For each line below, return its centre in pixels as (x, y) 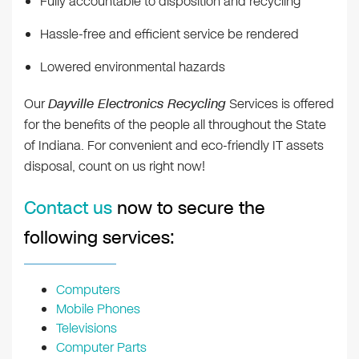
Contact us (68, 208)
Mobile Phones (98, 309)
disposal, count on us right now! (115, 167)
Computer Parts (101, 348)
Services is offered (280, 104)
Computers (88, 290)
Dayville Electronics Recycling (137, 104)
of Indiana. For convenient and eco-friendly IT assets (174, 146)
